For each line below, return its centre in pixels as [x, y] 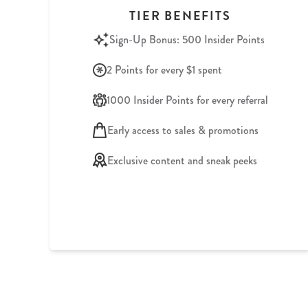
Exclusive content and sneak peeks [182, 160]
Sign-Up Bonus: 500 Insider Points [187, 39]
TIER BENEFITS [180, 15]
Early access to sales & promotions [183, 130]
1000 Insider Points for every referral [187, 100]
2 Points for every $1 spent [164, 69]
